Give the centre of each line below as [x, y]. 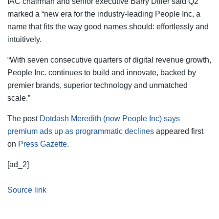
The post [23, 118]
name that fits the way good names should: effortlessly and [108, 26]
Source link [27, 190]
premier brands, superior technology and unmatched [98, 85]
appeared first [179, 131]
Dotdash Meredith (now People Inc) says [110, 118]
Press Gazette [43, 144]
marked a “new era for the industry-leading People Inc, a [104, 14]
